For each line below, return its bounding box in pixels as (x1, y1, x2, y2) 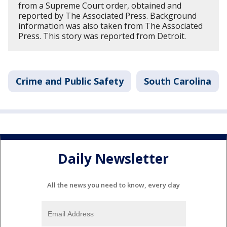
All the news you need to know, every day (47, 180, 180, 190)
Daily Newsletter (58, 149, 169, 168)
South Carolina (144, 74, 211, 87)
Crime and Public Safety (16, 74, 124, 87)
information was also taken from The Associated (18, 20, 203, 31)
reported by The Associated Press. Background (18, 10, 197, 21)
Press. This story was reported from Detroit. (18, 30, 186, 42)
